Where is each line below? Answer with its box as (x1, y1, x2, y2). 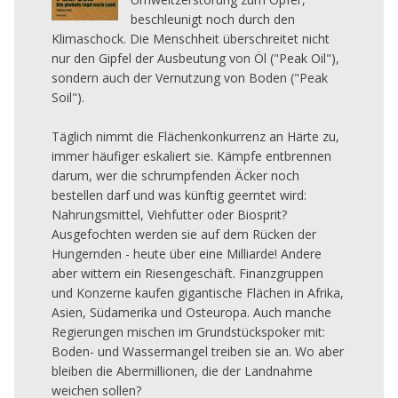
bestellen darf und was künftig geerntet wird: (52, 186, 306, 203)
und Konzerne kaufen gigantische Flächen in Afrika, (52, 283, 344, 301)
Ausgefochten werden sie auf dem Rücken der (52, 225, 316, 243)
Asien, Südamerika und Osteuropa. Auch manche (52, 303, 331, 321)
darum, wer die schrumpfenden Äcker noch (52, 166, 299, 184)
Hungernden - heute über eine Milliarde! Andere (52, 244, 322, 262)
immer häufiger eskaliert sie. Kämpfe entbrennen (52, 147, 331, 164)
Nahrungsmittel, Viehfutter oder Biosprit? (52, 205, 287, 223)
